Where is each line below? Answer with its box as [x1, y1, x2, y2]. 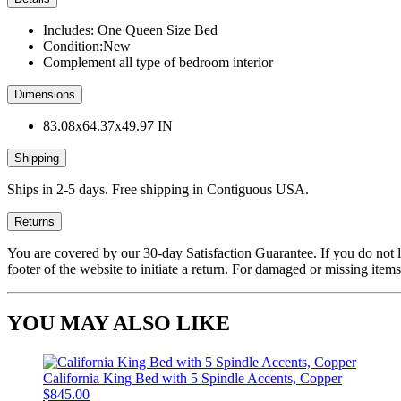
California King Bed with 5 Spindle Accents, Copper [43, 371, 342, 387]
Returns [14, 215, 55, 229]
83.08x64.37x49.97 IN [43, 118, 173, 134]
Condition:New [43, 38, 131, 55]
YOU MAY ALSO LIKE [7, 311, 230, 335]
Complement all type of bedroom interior [43, 55, 273, 71]
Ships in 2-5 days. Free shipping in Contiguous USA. [7, 182, 309, 198]
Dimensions [14, 88, 75, 102]
